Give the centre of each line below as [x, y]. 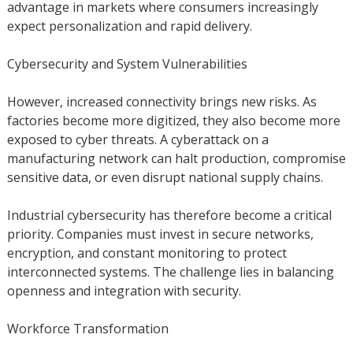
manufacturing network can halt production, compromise [176, 159]
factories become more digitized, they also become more [173, 121]
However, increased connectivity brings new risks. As [162, 102]
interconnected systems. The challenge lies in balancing [170, 272]
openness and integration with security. [124, 291]
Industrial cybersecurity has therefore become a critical [169, 216]
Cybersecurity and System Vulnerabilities [127, 64]
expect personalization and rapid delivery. [129, 26]
